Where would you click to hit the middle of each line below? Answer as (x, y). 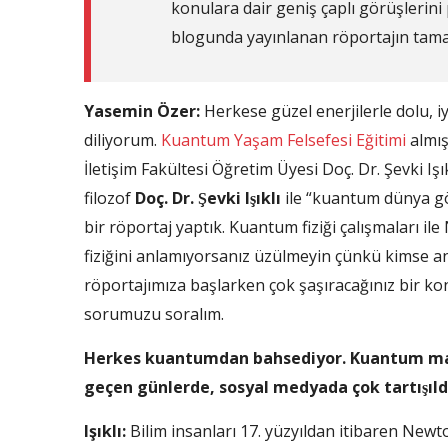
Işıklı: (105, 431)
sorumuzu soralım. (154, 314)
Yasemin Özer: (142, 111)
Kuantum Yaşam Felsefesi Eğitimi (283, 140)
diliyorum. (122, 140)
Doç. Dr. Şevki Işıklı (206, 198)
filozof (107, 198)
